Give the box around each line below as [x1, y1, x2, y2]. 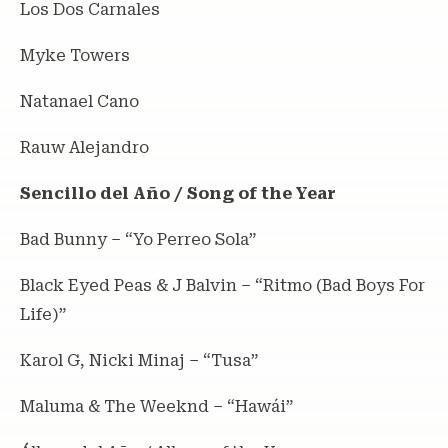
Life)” [20, 304, 66, 324]
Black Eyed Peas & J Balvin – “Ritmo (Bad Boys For [20, 275, 425, 295]
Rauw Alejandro [20, 137, 149, 157]
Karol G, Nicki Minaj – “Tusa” [20, 350, 258, 370]
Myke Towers [20, 45, 130, 65]
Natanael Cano [20, 91, 139, 111]
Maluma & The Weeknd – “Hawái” [20, 396, 293, 416]
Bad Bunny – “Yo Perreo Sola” [20, 229, 256, 249]
